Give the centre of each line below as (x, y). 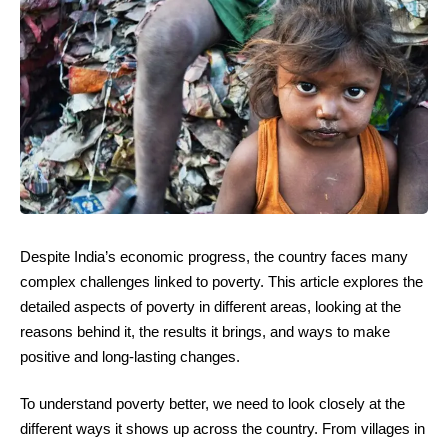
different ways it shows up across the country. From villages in (222, 428)
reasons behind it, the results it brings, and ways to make (205, 331)
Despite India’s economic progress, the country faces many (214, 256)
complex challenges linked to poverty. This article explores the (221, 281)
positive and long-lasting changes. (130, 356)
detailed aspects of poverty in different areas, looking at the (210, 306)
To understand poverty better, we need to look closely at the (212, 403)
